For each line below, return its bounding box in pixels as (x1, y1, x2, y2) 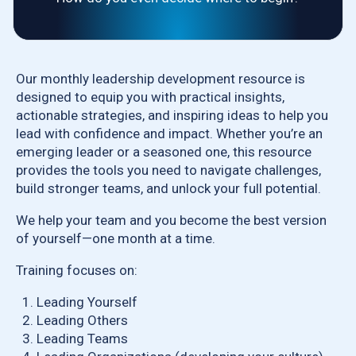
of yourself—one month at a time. (16, 230, 219, 246)
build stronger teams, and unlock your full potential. (16, 180, 321, 196)
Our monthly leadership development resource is (16, 71, 305, 87)
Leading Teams (36, 331, 128, 346)
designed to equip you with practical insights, (16, 89, 284, 105)
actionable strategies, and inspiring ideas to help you (16, 107, 328, 123)
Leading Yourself (36, 294, 137, 310)
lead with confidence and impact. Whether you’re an (16, 126, 323, 141)
